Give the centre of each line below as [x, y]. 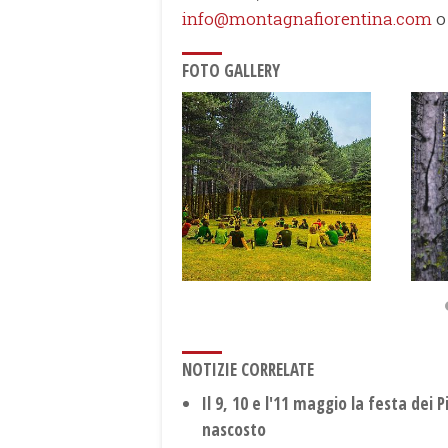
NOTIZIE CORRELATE [248, 370]
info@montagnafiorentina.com [307, 19]
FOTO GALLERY [231, 71]
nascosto [234, 430]
